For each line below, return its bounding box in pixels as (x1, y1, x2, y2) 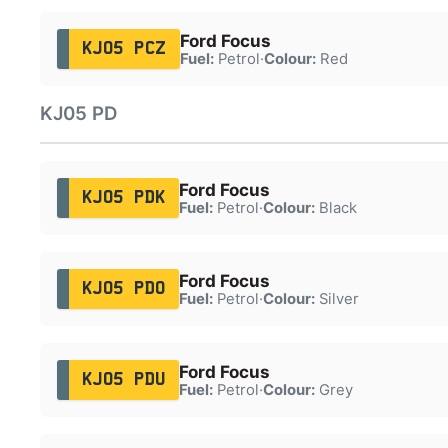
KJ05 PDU (81, 371, 166, 388)
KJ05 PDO (81, 280, 166, 297)
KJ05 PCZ (81, 40, 167, 57)
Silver (314, 289, 359, 308)
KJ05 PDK (81, 189, 166, 206)
